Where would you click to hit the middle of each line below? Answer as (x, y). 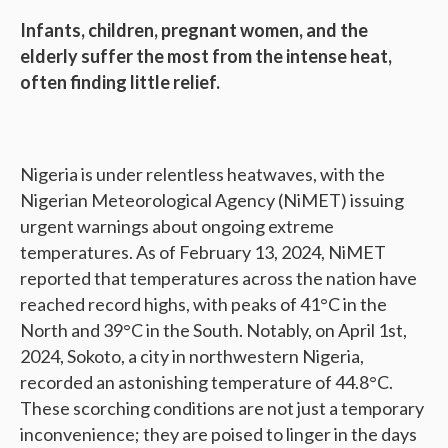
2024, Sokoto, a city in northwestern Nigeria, (192, 356)
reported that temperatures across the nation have (218, 278)
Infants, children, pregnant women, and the (194, 30)
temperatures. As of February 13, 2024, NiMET (203, 252)
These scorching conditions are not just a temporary (222, 408)
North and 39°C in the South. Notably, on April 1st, (213, 330)
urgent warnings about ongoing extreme (177, 226)
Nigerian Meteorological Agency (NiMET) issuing (212, 200)
